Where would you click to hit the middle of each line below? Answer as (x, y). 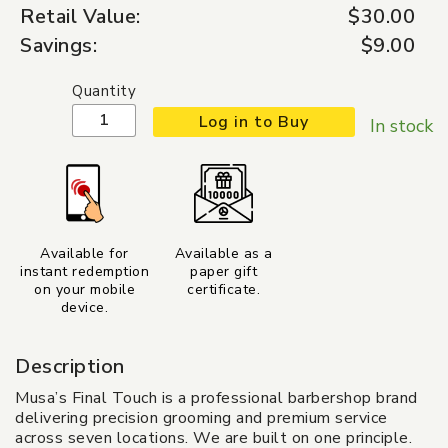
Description (70, 366)
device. (84, 307)
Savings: (58, 45)
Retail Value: (80, 16)
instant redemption (85, 271)
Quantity (104, 90)
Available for (84, 253)
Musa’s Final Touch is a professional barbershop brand (216, 397)
